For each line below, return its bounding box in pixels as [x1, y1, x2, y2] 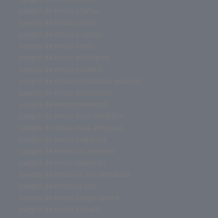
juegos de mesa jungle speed [19, 193, 119, 202]
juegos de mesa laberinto [19, 158, 106, 167]
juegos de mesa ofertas [19, 6, 100, 16]
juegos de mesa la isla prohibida [19, 170, 130, 179]
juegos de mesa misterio [19, 65, 103, 74]
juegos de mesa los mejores [19, 146, 115, 156]
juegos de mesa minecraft [19, 100, 109, 109]
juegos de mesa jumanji [19, 205, 101, 214]
